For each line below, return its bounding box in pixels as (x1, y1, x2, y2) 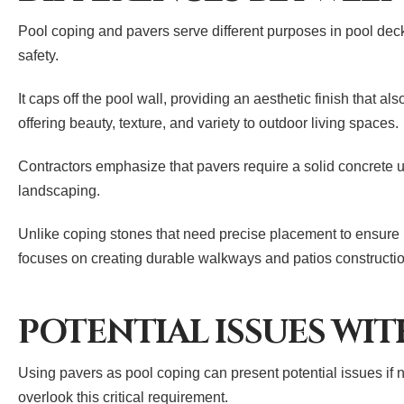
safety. (18, 48, 59, 64)
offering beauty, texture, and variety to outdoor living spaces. (18, 115, 399, 132)
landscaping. (18, 183, 100, 199)
